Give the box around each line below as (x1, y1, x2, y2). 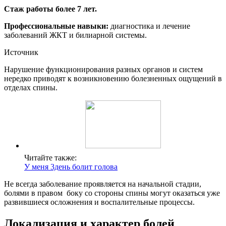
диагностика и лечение (108, 22, 190, 31)
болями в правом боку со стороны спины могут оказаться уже (4, 189, 220, 198)
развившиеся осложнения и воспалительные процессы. (4, 198, 195, 207)
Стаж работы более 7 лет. (4, 5, 97, 14)
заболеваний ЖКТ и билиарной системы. (4, 31, 147, 40)
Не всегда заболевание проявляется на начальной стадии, (4, 180, 201, 189)
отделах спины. (4, 83, 58, 92)
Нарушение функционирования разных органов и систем (4, 65, 203, 74)
